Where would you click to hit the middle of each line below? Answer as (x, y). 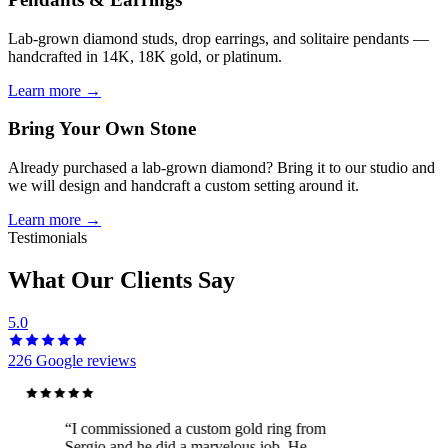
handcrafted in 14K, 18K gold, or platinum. (145, 56)
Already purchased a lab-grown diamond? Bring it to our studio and (221, 167)
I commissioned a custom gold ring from (194, 428)
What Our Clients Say (121, 279)
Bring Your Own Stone (102, 129)
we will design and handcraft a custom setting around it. (183, 185)
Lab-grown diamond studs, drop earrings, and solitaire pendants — (218, 38)
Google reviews (84, 360)
